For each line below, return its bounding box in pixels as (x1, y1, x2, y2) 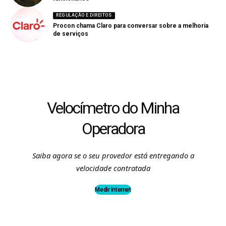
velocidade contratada (76, 163, 150, 174)
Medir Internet (95, 186, 131, 194)
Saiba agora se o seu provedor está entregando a (32, 150, 194, 161)
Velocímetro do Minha (47, 98, 179, 118)
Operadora (81, 119, 145, 139)
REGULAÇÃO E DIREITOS (56, 13, 112, 18)
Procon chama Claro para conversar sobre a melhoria (53, 22, 208, 30)
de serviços (53, 30, 88, 38)
